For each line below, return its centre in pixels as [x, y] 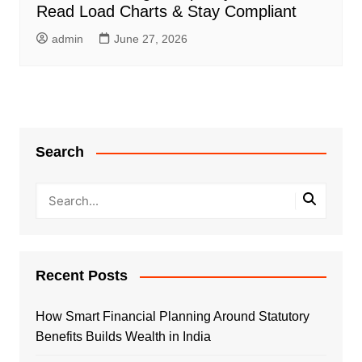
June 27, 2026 [150, 39]
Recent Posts [81, 276]
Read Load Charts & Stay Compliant [166, 11]
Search [59, 152]
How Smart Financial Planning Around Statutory [172, 316]
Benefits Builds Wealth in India [123, 337]
